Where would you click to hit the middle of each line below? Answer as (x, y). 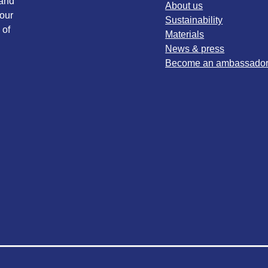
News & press (195, 49)
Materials (185, 35)
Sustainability (194, 20)
